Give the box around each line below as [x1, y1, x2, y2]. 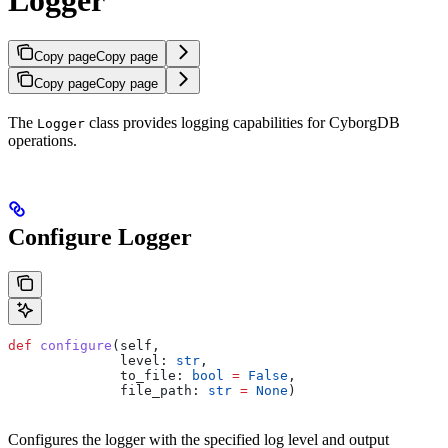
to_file [8, 368, 176, 383]
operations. [8, 132, 77, 150]
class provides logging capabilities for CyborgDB [85, 114, 400, 132]
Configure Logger [8, 224, 192, 251]
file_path [8, 383, 192, 398]
